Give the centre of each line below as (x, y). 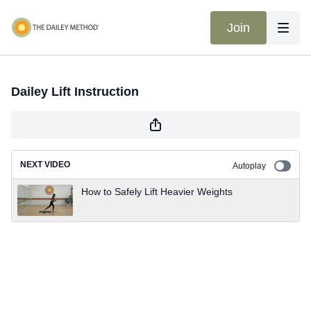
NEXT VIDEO (45, 165)
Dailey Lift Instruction (75, 92)
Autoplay (249, 166)
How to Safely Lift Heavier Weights (157, 192)
